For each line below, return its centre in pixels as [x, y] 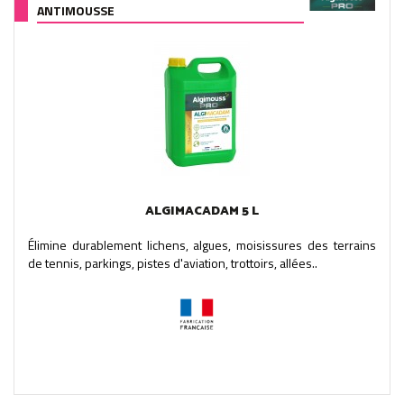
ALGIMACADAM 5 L [202, 211]
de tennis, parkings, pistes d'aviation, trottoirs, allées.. [173, 262]
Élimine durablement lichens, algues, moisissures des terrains [202, 244]
